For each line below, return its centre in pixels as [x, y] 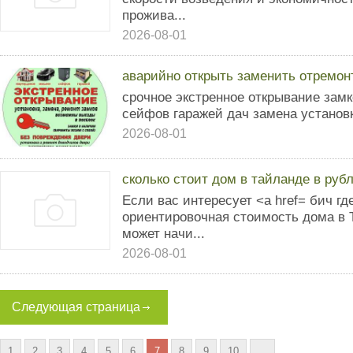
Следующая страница [76, 307]
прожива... [154, 15]
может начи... [163, 233]
